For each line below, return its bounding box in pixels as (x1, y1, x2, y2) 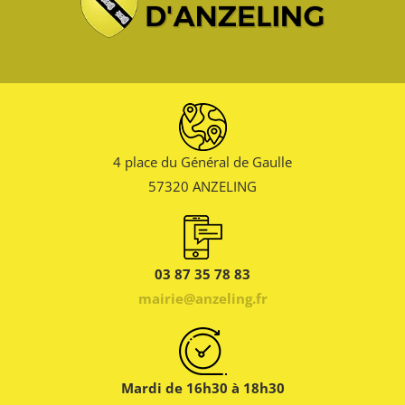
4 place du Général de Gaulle (113, 152, 292, 171)
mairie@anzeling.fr (137, 288, 268, 307)
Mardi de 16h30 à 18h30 (120, 378, 285, 397)
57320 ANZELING (148, 176, 257, 195)
